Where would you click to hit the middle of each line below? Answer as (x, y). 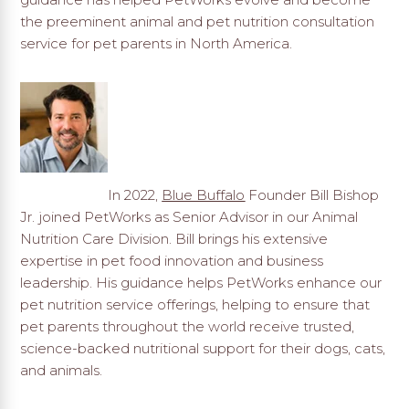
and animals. (62, 370)
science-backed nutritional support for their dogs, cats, (203, 348)
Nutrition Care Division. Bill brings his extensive (174, 238)
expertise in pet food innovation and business (172, 260)
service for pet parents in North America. (157, 43)
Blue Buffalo (204, 194)
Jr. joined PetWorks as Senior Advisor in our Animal (189, 216)
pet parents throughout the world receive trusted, (188, 326)
